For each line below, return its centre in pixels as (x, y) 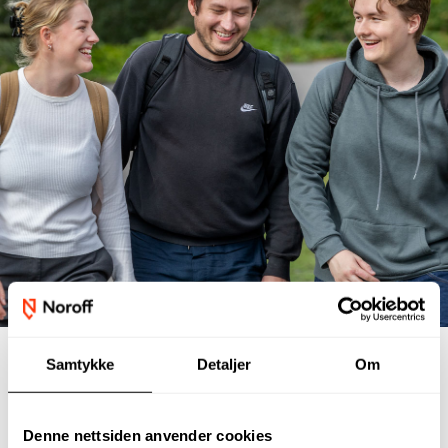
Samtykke (80, 364)
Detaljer (224, 364)
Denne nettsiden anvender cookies (147, 435)
